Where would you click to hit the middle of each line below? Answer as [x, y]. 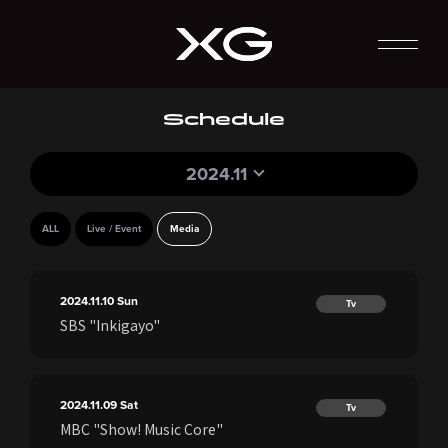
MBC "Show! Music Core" [141, 429]
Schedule [224, 119]
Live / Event [114, 228]
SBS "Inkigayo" [110, 325]
